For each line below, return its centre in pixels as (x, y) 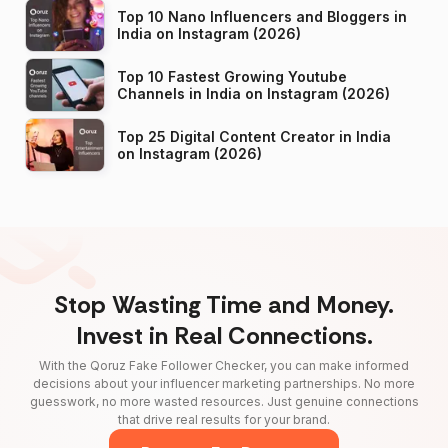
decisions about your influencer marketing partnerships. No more (224, 383)
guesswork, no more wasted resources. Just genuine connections (224, 401)
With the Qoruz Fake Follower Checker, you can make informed (224, 365)
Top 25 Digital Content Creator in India (254, 136)
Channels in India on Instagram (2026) (317, 93)
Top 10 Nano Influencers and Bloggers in (262, 16)
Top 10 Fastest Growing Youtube (232, 76)
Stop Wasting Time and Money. (224, 304)
